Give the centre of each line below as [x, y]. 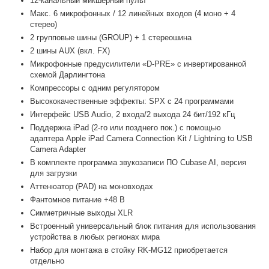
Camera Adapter [58, 149]
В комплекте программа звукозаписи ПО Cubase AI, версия [138, 162]
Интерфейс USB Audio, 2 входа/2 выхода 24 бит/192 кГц [133, 114]
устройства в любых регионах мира [95, 237]
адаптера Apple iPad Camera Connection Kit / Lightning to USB [142, 138]
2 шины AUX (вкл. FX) [70, 50]
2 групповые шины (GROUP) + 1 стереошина [111, 37]
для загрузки [54, 173]
